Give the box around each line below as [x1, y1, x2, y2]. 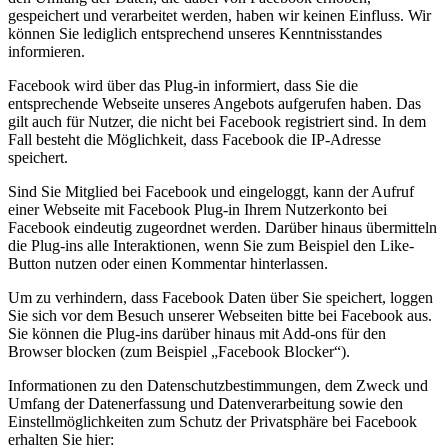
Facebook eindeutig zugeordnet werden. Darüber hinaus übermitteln [8, 219, 437, 237]
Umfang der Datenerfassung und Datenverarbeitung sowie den [8, 395, 403, 413]
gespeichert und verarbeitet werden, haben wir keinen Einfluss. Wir [8, 7, 431, 25]
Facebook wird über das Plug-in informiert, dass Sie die [8, 77, 358, 95]
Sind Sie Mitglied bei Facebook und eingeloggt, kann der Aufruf [8, 183, 414, 201]
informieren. [8, 43, 85, 61]
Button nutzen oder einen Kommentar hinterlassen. [8, 255, 328, 273]
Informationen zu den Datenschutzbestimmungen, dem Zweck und [8, 377, 428, 395]
